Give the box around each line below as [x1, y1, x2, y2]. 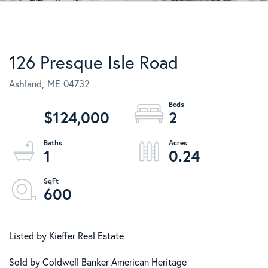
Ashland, [9, 78, 44, 90]
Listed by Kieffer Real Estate [9, 230, 124, 242]
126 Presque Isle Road [9, 51, 178, 74]
